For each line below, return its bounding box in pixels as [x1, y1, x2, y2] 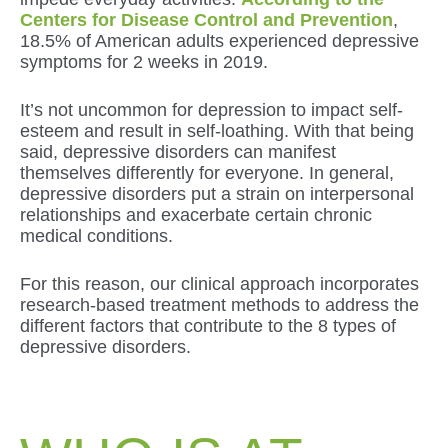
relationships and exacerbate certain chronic [20, 204, 372, 225]
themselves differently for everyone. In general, [20, 162, 394, 183]
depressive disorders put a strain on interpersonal [20, 183, 414, 204]
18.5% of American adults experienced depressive [20, 30, 419, 51]
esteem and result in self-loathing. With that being [20, 120, 414, 141]
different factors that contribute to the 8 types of [20, 315, 396, 336]
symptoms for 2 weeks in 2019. [20, 51, 273, 72]
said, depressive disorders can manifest [20, 141, 336, 162]
